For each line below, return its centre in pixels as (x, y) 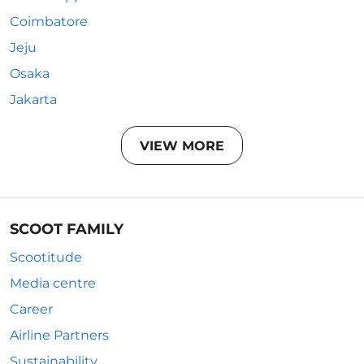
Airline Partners (59, 335)
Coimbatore (49, 22)
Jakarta (33, 100)
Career (31, 309)
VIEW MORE (182, 145)
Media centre (53, 283)
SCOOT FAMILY (67, 229)
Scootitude (46, 257)
